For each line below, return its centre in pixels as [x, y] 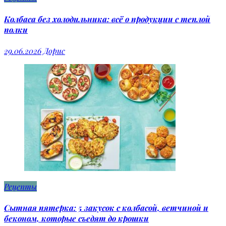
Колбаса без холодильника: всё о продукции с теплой [107, 19]
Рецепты [20, 186]
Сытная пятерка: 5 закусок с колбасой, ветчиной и [106, 208]
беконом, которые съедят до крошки [76, 218]
